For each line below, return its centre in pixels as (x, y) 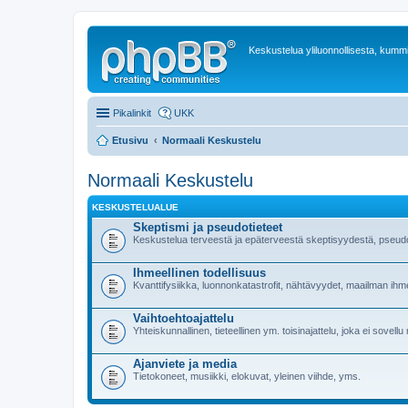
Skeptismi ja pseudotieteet (208, 227)
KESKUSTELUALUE (135, 207)
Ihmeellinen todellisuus (199, 273)
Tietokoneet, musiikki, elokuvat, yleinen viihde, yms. (247, 376)
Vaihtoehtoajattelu (184, 318)
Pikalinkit (132, 113)
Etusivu (130, 140)
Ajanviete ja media (185, 364)
